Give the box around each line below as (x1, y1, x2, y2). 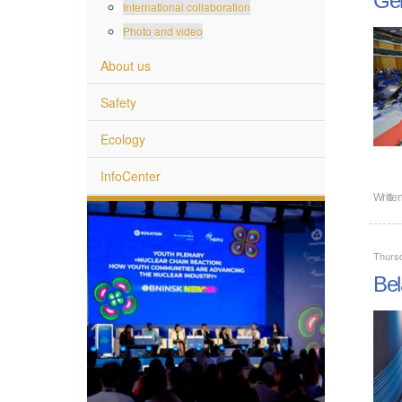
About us (100, 55, 151, 74)
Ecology (100, 128, 145, 147)
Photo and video (123, 22, 203, 38)
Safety (100, 92, 136, 110)
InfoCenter (100, 165, 161, 184)
